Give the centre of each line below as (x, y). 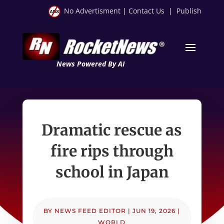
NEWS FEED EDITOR (90, 210)
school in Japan (112, 172)
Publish (189, 11)
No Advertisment (92, 11)
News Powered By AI (90, 63)
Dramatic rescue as (112, 130)
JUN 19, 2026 (154, 210)
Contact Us (147, 11)
